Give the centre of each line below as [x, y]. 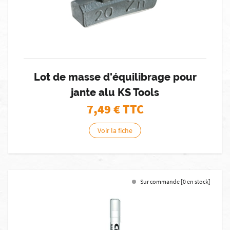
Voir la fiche [115, 130]
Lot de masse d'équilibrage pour [115, 77]
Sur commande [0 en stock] [175, 181]
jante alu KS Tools [115, 92]
